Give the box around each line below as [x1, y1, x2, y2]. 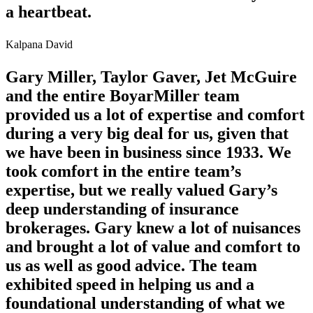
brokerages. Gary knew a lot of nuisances [6, 218, 300, 237]
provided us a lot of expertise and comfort [6, 105, 305, 124]
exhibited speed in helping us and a [6, 275, 254, 293]
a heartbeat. [6, 2, 92, 21]
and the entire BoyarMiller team [6, 86, 240, 105]
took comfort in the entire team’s [6, 161, 241, 180]
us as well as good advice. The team [6, 256, 257, 275]
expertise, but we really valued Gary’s [6, 180, 277, 199]
